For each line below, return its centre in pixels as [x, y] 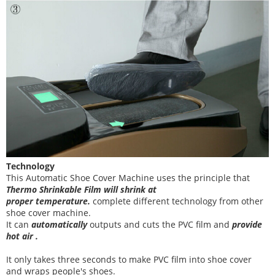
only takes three [48, 260]
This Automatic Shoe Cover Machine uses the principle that [128, 178]
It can [17, 225]
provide [247, 225]
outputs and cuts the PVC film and [161, 225]
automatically [59, 225]
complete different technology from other [178, 201]
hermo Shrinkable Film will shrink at [83, 190]
